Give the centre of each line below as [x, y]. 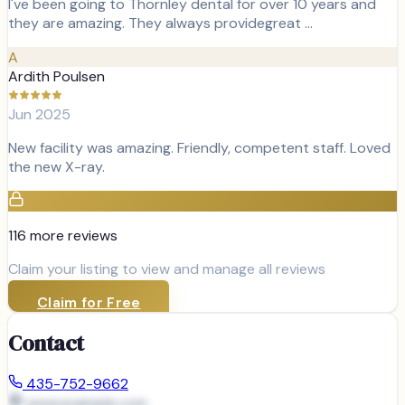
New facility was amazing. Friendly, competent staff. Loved [199, 147]
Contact [46, 344]
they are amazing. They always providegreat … [160, 23]
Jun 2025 [39, 114]
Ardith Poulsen [57, 76]
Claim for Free [89, 302]
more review [68, 235]
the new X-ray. [57, 166]
